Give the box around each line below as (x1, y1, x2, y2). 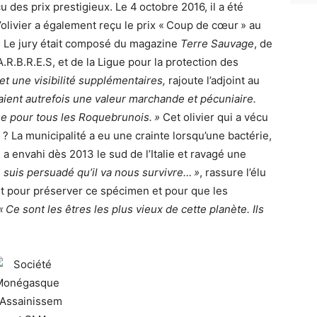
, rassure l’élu (200, 166, 266, 180)
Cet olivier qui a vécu (160, 110, 268, 125)
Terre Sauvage (180, 37, 254, 51)
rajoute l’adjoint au (166, 74, 260, 88)
